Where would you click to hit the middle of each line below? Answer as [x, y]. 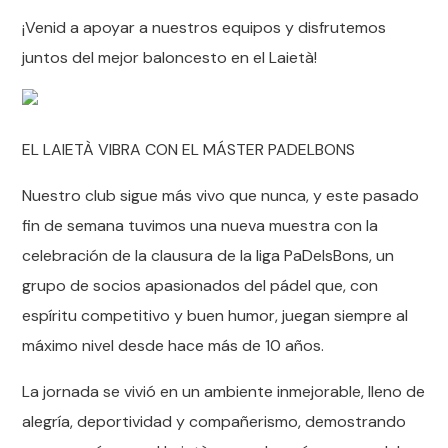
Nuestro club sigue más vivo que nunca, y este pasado [221, 195]
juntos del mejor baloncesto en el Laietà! [170, 57]
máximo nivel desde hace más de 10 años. [173, 345]
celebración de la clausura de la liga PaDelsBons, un [208, 255]
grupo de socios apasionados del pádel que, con [200, 285]
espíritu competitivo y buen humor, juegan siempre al [215, 315]
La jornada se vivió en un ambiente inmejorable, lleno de [224, 391]
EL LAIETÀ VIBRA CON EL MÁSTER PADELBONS [189, 149]
